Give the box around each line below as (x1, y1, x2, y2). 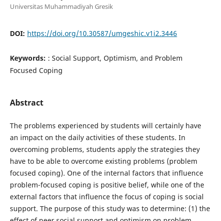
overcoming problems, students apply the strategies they (9, 144, 200, 154)
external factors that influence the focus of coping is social (9, 191, 204, 201)
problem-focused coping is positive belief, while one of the (9, 180, 204, 189)
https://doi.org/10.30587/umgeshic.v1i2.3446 (27, 28, 177, 38)
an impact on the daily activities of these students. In (9, 132, 185, 142)
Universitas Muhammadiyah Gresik (9, 1, 113, 11)
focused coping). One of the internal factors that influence (9, 168, 203, 178)
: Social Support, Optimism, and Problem (47, 53, 183, 63)
